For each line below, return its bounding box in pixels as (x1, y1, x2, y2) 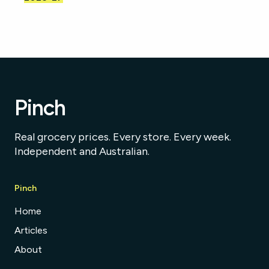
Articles (14, 225, 47, 236)
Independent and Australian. (14, 145, 150, 158)
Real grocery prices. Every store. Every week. (14, 130, 231, 144)
